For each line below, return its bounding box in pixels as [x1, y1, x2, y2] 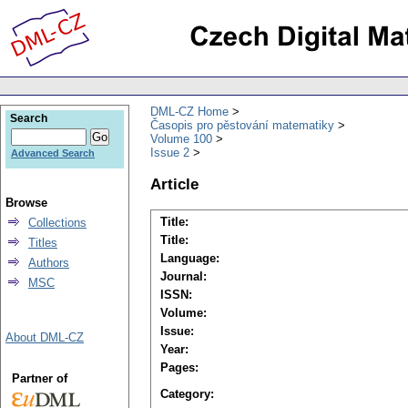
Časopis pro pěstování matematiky [150, 117, 334, 132]
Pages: [160, 361, 199, 375]
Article [150, 174, 199, 193]
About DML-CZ [5, 331, 84, 344]
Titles [28, 236, 57, 250]
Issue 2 [150, 145, 189, 159]
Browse [5, 196, 47, 209]
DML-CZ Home [150, 104, 229, 118]
